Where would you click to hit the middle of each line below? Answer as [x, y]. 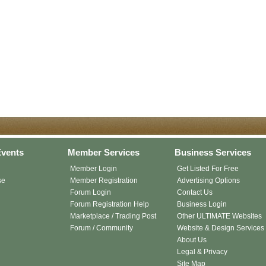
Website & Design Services [221, 228]
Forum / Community [102, 228]
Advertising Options [208, 180]
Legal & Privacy [202, 251]
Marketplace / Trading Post [113, 216]
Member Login [94, 168]
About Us [192, 240]
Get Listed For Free [208, 168]
